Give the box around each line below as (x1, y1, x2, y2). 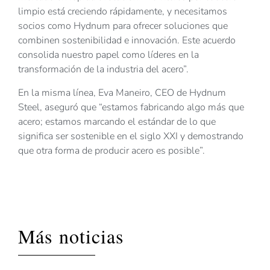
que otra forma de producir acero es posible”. (18, 143, 205, 157)
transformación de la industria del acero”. (18, 63, 189, 77)
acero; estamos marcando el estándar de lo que (18, 115, 216, 128)
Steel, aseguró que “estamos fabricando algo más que (18, 100, 244, 114)
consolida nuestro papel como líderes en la (18, 48, 199, 62)
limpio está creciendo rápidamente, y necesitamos (18, 5, 227, 19)
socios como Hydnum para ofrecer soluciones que (18, 19, 228, 33)
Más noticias (18, 223, 124, 250)
